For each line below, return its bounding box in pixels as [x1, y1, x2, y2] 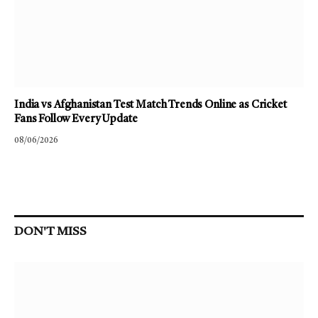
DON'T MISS [14, 226, 87, 238]
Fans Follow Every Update [14, 114, 138, 126]
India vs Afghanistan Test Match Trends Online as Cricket [14, 100, 287, 111]
